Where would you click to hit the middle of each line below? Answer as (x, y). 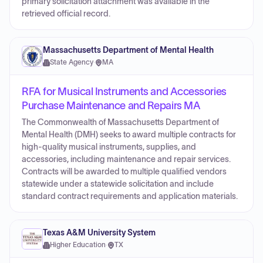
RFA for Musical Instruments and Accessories (124, 92)
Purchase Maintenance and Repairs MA (111, 106)
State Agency (72, 62)
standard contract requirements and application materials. (130, 196)
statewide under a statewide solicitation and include (118, 184)
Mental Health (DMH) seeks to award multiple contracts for (129, 135)
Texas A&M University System (99, 233)
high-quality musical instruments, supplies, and (109, 147)
